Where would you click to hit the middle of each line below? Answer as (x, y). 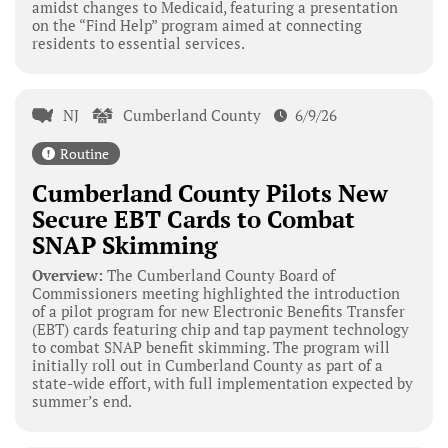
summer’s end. (81, 400)
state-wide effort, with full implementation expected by (222, 382)
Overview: (67, 274)
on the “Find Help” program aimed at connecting (196, 25)
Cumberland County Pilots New (209, 192)
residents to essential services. (138, 43)
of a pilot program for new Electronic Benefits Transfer (218, 310)
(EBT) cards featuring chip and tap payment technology (220, 328)
